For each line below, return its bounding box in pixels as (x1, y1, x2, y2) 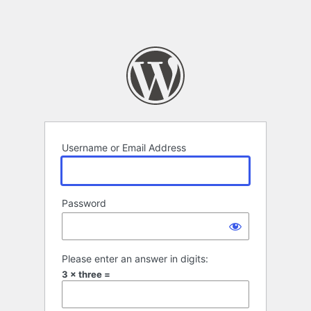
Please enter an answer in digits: (62, 253, 208, 265)
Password (62, 197, 106, 210)
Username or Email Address (62, 142, 186, 154)
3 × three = (62, 269, 110, 280)
